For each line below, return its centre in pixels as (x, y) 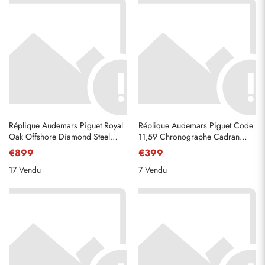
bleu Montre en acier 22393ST (192, 148)
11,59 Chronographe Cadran (189, 137)
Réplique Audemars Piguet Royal (66, 125)
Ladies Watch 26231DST (52, 148)
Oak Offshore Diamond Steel (59, 137)
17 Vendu (25, 170)
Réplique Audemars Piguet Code (196, 125)
